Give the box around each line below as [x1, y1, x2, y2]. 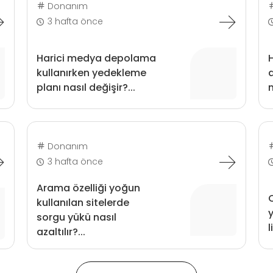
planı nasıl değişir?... [36, 80, 135, 94]
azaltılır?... [36, 224, 85, 239]
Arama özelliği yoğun [36, 180, 140, 195]
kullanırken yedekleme [36, 66, 146, 80]
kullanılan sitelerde [36, 195, 129, 210]
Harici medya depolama [36, 51, 156, 65]
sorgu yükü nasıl [36, 210, 116, 224]
